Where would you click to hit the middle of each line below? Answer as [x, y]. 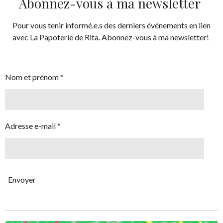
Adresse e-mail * [33, 126]
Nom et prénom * [34, 77]
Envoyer [23, 179]
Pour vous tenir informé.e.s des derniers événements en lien [111, 25]
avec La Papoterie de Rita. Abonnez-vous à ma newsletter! [111, 37]
